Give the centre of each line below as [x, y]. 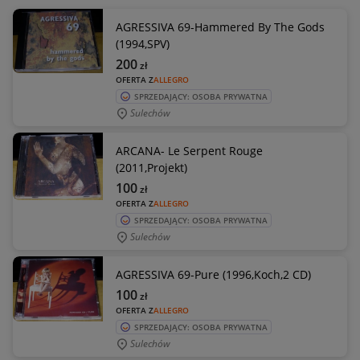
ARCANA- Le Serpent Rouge [189, 151]
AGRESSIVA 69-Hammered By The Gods [220, 27]
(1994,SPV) [143, 44]
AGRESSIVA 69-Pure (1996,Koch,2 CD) [213, 274]
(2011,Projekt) [151, 168]
